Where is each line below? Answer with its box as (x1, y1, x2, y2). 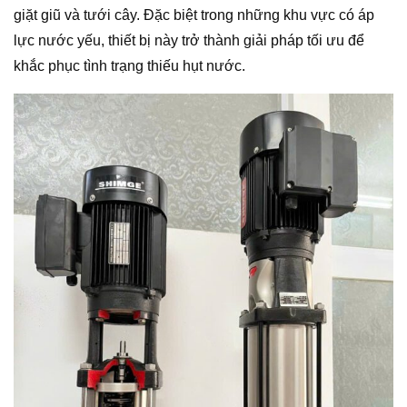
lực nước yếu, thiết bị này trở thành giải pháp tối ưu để (14, 32, 364, 48)
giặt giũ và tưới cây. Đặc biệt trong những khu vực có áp (14, 6, 374, 23)
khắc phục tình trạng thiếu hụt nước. (14, 57, 245, 74)
